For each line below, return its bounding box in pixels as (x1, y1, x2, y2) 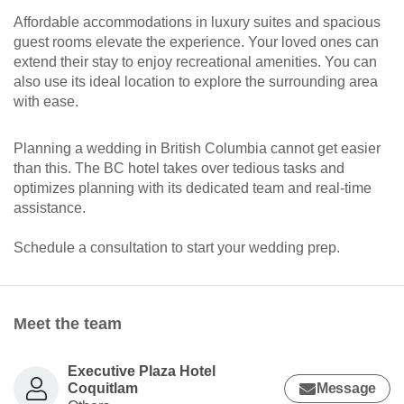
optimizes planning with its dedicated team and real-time (14, 180, 372, 197)
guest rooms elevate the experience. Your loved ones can (14, 34, 379, 50)
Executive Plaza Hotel (68, 363, 216, 380)
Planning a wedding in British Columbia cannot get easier (14, 141, 381, 157)
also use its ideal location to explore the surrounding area (14, 74, 378, 90)
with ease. (14, 94, 78, 110)
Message (317, 381, 376, 397)
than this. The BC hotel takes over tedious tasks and (14, 161, 344, 177)
